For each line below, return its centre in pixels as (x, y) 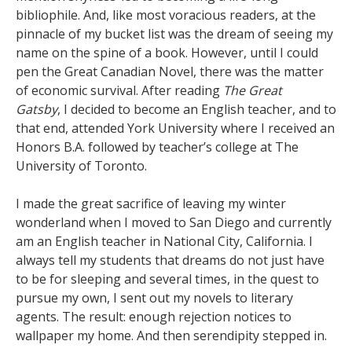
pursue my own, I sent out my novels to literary (154, 298)
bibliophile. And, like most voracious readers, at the (166, 15)
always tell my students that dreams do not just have (170, 260)
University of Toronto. (83, 166)
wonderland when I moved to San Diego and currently (174, 222)
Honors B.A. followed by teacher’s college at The (157, 147)
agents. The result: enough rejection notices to (154, 317)
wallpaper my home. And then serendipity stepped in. (173, 335)
